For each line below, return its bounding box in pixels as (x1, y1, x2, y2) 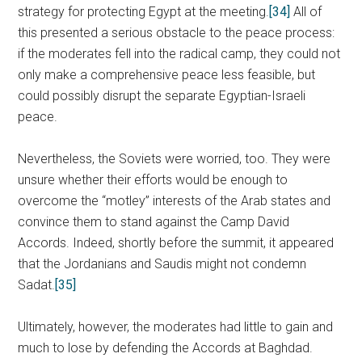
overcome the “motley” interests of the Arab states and (18, 193, 331, 208)
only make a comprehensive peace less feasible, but (18, 67, 316, 82)
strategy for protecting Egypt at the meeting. (18, 4, 270, 19)
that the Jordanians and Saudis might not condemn (18, 256, 307, 271)
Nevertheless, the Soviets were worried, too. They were (18, 151, 331, 166)
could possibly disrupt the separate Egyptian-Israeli (18, 88, 306, 103)
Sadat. (18, 277, 56, 293)
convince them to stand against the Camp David (18, 214, 290, 229)
